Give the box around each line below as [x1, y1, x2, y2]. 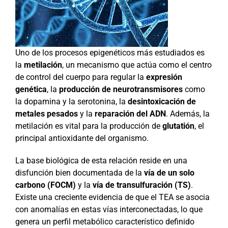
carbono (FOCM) [15, 180, 76, 190]
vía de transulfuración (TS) [92, 180, 191, 190]
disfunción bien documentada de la [15, 167, 144, 178]
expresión [146, 72, 182, 82]
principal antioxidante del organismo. [15, 133, 149, 143]
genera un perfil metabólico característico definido [15, 216, 194, 226]
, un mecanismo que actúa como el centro [62, 60, 212, 70]
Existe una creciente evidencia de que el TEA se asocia [15, 192, 210, 202]
